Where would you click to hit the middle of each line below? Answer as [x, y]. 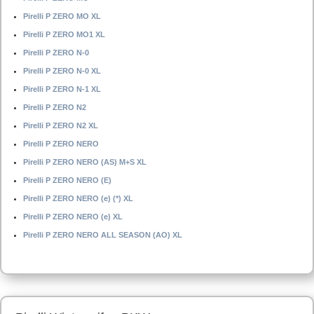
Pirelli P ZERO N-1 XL [62, 89]
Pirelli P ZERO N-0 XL [62, 71]
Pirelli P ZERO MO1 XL [64, 34]
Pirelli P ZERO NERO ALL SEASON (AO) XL [103, 235]
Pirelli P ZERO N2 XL [61, 125]
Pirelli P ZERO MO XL [62, 16]
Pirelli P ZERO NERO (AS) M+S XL [85, 162]
